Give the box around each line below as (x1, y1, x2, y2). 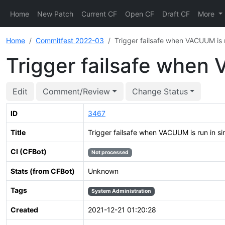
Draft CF (162, 9, 190, 18)
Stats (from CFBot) (11, 167, 75, 175)
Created (11, 205, 38, 214)
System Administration (91, 188, 151, 194)
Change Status (132, 86, 188, 96)
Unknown (88, 167, 119, 175)
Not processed (91, 149, 129, 156)
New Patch (37, 9, 73, 18)
